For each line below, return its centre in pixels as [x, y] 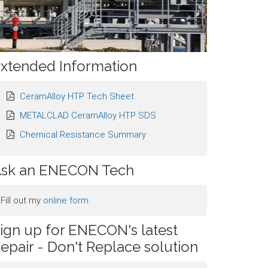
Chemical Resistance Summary [83, 135]
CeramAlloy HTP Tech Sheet [77, 97]
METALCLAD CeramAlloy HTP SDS [88, 116]
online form [66, 201]
